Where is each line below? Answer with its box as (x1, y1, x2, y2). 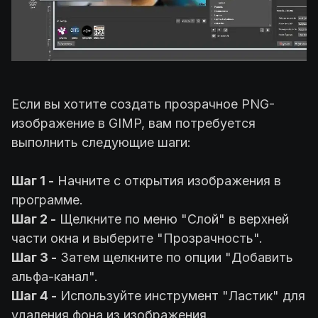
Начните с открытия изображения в (54, 172, 281, 188)
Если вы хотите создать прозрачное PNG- (11, 96, 275, 111)
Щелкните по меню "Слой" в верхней (56, 211, 289, 226)
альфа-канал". (11, 268, 102, 284)
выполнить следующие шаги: (11, 134, 191, 150)
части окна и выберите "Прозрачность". (11, 230, 263, 246)
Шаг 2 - (11, 211, 56, 226)
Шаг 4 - (11, 287, 57, 303)
